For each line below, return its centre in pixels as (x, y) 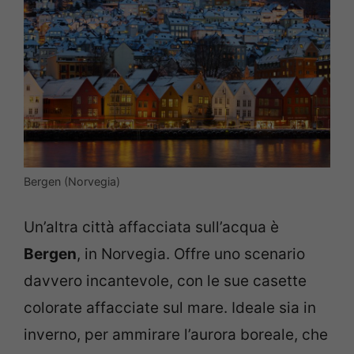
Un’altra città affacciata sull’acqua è (151, 227)
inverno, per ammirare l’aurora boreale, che (176, 334)
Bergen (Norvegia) (72, 182)
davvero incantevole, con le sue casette (165, 281)
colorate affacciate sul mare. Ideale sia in (170, 307)
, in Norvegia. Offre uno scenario (191, 254)
